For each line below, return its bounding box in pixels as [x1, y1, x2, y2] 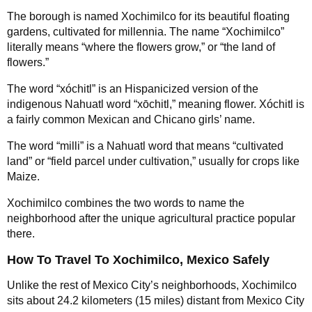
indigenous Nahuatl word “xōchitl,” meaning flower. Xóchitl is [7, 97, 304, 110]
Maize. [7, 170, 40, 182]
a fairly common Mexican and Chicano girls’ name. [7, 113, 255, 125]
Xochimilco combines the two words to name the [7, 196, 244, 209]
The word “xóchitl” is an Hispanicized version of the [7, 82, 258, 95]
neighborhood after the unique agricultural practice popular [7, 212, 295, 224]
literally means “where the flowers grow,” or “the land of [7, 40, 275, 53]
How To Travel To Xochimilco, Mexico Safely [7, 252, 270, 267]
